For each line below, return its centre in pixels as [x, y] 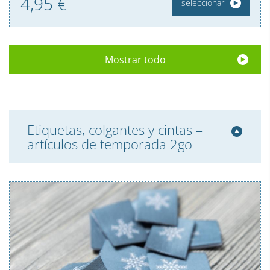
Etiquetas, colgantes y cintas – [115, 130]
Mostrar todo [135, 60]
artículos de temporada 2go [110, 144]
